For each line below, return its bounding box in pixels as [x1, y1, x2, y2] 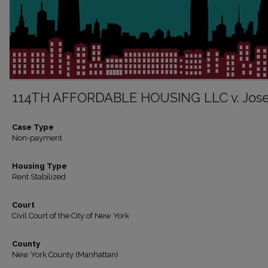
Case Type [12, 123, 54, 132]
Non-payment [12, 133, 62, 142]
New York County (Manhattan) [12, 250, 118, 259]
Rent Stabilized [12, 172, 66, 181]
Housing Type [12, 162, 67, 170]
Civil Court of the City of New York [12, 211, 129, 220]
